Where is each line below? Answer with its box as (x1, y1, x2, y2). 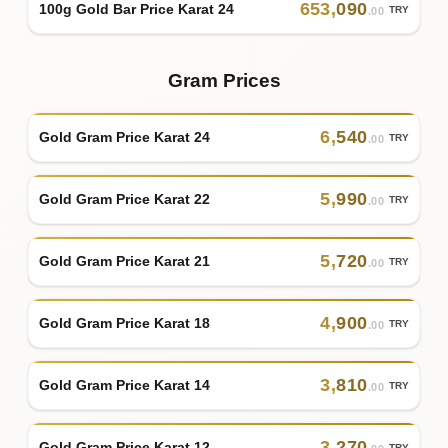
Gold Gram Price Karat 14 (39, 376, 210, 393)
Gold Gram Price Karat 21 (39, 252, 210, 269)
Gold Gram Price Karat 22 (39, 190, 210, 207)
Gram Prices (167, 70, 281, 92)
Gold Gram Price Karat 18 (39, 314, 210, 331)
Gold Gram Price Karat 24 (39, 128, 210, 145)
